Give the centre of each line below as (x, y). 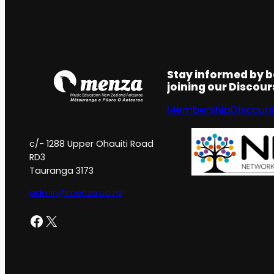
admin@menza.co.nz (76, 192)
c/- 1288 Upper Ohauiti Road (91, 143)
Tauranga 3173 (61, 170)
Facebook (33, 220)
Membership (198, 109)
